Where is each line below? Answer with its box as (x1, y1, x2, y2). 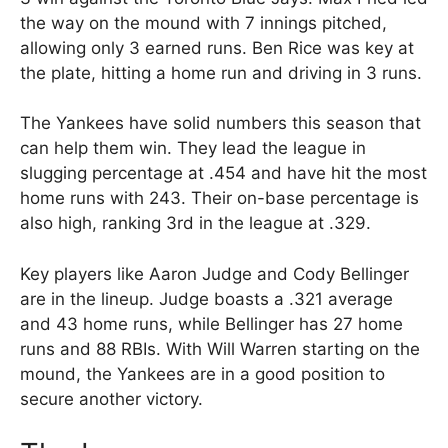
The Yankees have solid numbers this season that (20, 113, 421, 134)
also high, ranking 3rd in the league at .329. (20, 213, 371, 234)
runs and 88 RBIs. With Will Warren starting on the (20, 338, 420, 359)
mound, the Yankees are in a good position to (20, 363, 385, 384)
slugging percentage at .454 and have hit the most (20, 163, 427, 184)
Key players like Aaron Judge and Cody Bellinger (20, 263, 409, 284)
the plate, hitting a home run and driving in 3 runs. (20, 62, 422, 83)
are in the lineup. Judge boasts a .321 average (20, 288, 393, 309)
